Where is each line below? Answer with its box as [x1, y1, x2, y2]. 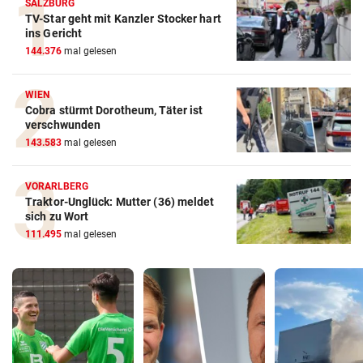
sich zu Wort [25, 210, 89, 223]
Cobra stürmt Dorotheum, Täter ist [25, 104, 203, 117]
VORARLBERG [25, 181, 89, 192]
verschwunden [25, 118, 101, 132]
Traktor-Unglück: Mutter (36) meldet [25, 195, 215, 208]
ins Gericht [25, 27, 83, 41]
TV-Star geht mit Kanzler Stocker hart [25, 12, 221, 26]
